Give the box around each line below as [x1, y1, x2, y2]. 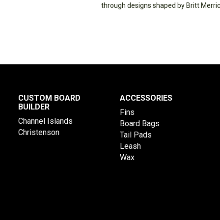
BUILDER [18, 102, 50, 111]
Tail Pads [119, 130, 152, 139]
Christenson [18, 128, 60, 137]
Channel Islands [18, 116, 73, 126]
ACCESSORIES [119, 93, 172, 103]
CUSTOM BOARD [18, 93, 81, 103]
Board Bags [119, 119, 160, 128]
